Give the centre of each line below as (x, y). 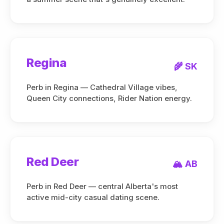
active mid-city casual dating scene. (93, 197)
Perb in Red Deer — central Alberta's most (102, 186)
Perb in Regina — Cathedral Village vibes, (102, 87)
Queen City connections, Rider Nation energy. (109, 98)
